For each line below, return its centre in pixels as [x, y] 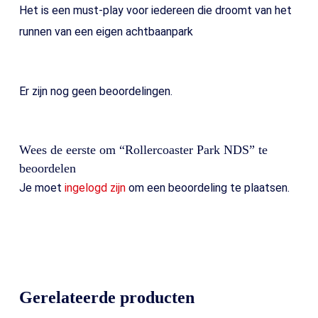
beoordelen [47, 169]
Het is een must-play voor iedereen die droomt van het [155, 11]
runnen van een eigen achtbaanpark [106, 32]
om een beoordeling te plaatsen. [207, 188]
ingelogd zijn [95, 188]
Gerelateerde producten [106, 298]
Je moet [42, 188]
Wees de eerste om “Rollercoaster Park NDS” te [143, 150]
